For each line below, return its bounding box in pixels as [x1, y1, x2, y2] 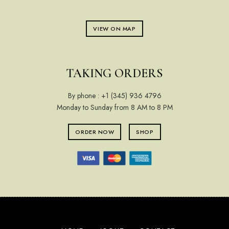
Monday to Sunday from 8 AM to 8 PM [56, 102, 173, 112]
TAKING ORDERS [66, 65, 163, 81]
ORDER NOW [75, 127, 114, 136]
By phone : [67, 90, 101, 101]
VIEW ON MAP [93, 24, 136, 33]
